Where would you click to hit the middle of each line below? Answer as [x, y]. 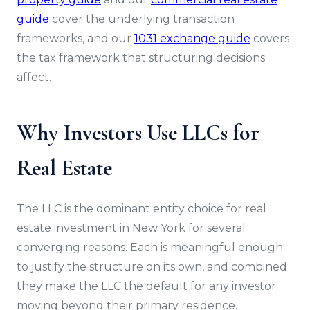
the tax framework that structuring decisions [141, 58]
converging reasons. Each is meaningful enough [150, 247]
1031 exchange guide [192, 38]
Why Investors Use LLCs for [138, 133]
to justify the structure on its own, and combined [152, 267]
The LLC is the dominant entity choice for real [142, 209]
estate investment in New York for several [131, 228]
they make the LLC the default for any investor [146, 286]
